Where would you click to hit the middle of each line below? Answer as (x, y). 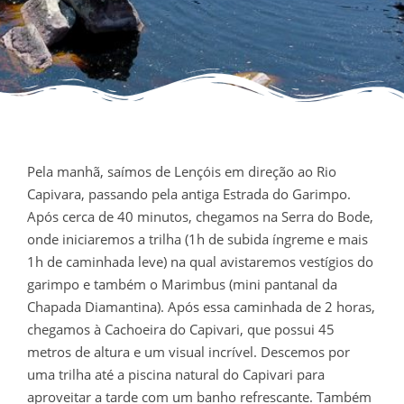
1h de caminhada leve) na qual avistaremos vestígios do (200, 261)
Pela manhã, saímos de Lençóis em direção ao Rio (182, 171)
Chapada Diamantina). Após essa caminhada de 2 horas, (201, 306)
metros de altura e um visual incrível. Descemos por (188, 351)
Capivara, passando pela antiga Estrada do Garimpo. (189, 193)
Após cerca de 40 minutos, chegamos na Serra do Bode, (200, 216)
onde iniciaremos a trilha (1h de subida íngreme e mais (197, 239)
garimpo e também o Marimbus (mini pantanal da (182, 284)
